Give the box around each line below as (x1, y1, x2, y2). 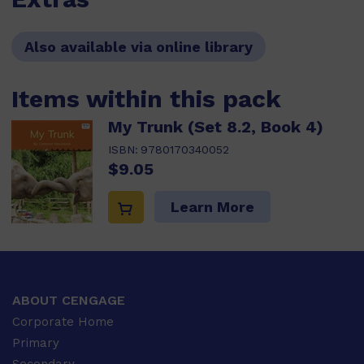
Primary (12, 336, 59, 351)
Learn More (171, 198, 254, 216)
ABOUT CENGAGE (12, 292, 125, 309)
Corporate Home (12, 314, 114, 330)
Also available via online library (24, 38, 253, 56)
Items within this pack (11, 84, 281, 114)
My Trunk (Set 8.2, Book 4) (108, 117, 323, 137)
